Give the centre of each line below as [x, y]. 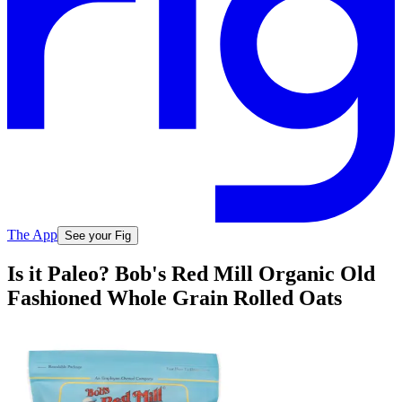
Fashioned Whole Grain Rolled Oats [175, 298]
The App [32, 234]
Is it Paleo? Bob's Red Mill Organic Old [191, 274]
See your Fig [98, 235]
